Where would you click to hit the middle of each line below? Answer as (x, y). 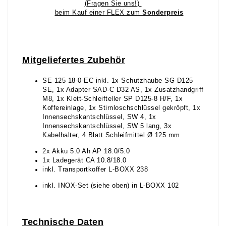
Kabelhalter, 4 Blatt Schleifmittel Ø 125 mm (111, 135)
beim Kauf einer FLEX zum (98, 13)
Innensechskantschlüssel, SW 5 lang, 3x (107, 126)
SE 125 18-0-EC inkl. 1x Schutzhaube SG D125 (118, 81)
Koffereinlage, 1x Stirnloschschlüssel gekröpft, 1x (121, 108)
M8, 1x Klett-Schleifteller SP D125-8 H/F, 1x (112, 99)
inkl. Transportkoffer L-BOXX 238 (95, 170)
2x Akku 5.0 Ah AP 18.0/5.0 (86, 152)
